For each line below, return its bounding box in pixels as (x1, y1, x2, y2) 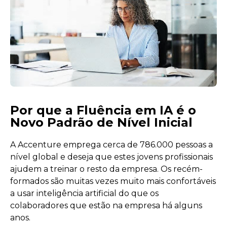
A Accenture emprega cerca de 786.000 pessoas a (10, 139, 213, 149)
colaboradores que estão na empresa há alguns (10, 200, 202, 210)
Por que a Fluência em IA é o (10, 102, 196, 118)
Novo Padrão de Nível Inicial (10, 115, 193, 130)
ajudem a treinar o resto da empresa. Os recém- (10, 164, 203, 174)
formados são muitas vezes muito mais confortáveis (10, 176, 216, 186)
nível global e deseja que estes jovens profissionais (10, 152, 213, 162)
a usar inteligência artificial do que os (10, 188, 159, 198)
